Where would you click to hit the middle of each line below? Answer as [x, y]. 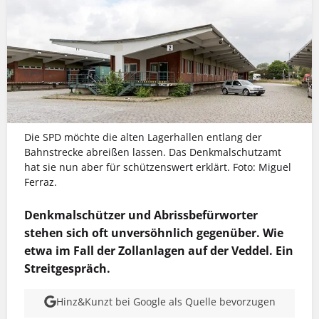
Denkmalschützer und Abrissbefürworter [141, 215]
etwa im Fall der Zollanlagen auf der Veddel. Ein [159, 251]
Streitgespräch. [69, 269]
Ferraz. [41, 182]
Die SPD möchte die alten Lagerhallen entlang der [143, 137]
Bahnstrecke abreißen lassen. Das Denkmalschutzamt [153, 152]
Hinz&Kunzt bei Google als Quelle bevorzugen [166, 302]
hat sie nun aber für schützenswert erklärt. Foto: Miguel [158, 167]
